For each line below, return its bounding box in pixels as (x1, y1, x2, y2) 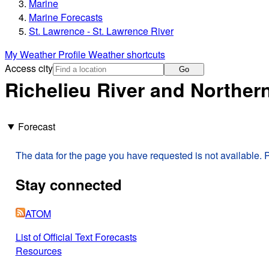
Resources (15, 243, 62, 258)
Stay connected (15, 174, 122, 195)
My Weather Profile (5, 47, 88, 62)
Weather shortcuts (88, 47, 165, 62)
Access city (5, 61, 53, 76)
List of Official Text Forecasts (15, 229, 137, 244)
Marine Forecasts (29, 10, 103, 25)
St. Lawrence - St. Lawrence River (29, 24, 174, 38)
